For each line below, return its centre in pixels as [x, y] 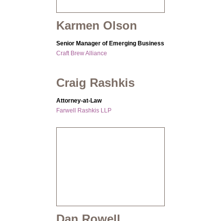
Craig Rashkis [95, 83]
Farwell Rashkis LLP [84, 111]
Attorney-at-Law [79, 101]
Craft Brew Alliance [82, 54]
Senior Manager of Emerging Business [110, 44]
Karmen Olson [97, 26]
